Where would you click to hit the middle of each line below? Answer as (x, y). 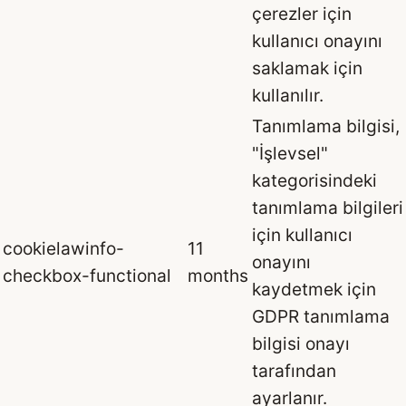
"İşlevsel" (290, 153)
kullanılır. (288, 95)
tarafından (294, 370)
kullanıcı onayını (317, 40)
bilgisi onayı (301, 343)
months (218, 275)
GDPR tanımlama (321, 316)
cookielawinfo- (63, 248)
